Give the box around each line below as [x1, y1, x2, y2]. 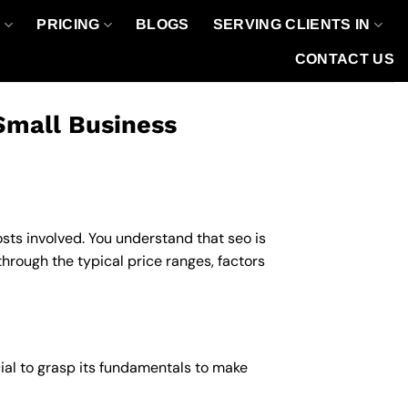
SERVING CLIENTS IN [212, 16, 371, 32]
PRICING [36, 16, 100, 32]
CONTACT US [294, 50, 394, 66]
